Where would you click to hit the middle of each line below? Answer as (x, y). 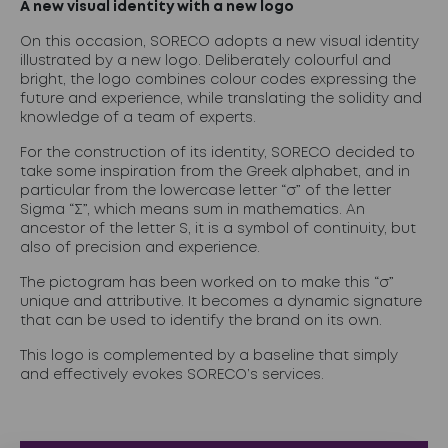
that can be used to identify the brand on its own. (201, 321)
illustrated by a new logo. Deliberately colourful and (205, 61)
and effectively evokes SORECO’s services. (172, 375)
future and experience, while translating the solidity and (221, 99)
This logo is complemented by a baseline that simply (209, 356)
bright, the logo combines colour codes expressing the (218, 80)
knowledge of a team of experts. (138, 118)
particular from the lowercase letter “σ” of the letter (205, 191)
